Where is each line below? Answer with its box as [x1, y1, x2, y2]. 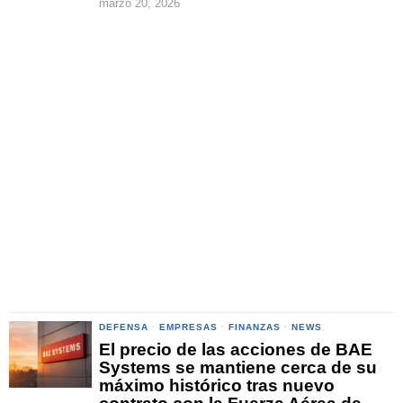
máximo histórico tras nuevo [99, 376, 335, 395]
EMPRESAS [159, 322, 218, 332]
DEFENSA [99, 322, 148, 332]
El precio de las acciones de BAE [99, 340, 372, 359]
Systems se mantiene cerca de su [99, 358, 377, 377]
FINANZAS [228, 322, 281, 332]
